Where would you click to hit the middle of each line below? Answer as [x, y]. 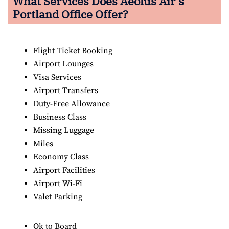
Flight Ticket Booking [73, 50]
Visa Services [57, 77]
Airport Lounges [63, 64]
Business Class [60, 117]
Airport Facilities [64, 170]
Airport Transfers [66, 90]
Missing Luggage [64, 130]
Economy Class [61, 157]
